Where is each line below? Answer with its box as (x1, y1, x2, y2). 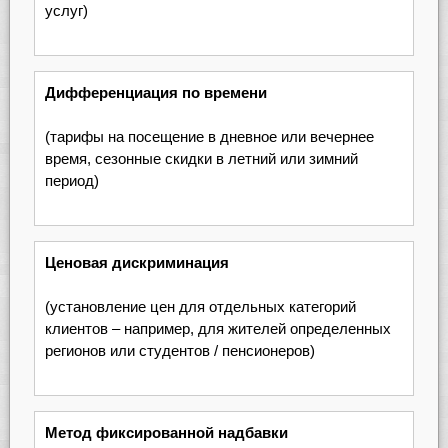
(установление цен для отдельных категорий (44, 298, 356, 316)
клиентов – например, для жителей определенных (44, 320, 391, 338)
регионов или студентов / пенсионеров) (44, 342, 315, 360)
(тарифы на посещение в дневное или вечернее (44, 128, 374, 146)
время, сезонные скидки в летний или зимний (44, 150, 358, 168)
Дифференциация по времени (44, 83, 267, 101)
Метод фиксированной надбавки (44, 423, 288, 441)
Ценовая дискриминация (44, 253, 229, 271)
